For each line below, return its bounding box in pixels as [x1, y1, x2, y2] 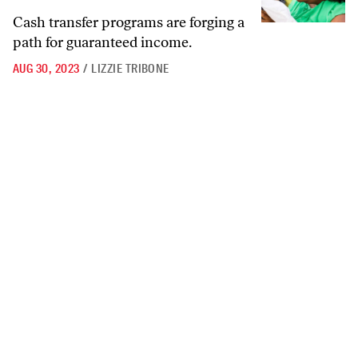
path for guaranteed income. [13, 34, 192, 51]
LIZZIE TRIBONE [91, 61, 169, 77]
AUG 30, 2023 [13, 61, 80, 77]
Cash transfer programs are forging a [13, 14, 245, 31]
